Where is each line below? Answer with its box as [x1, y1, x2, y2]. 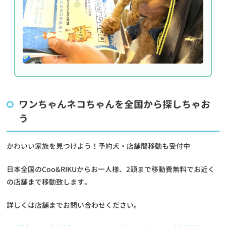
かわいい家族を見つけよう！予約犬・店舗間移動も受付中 [7, 141, 191, 151]
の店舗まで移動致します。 [7, 177, 92, 187]
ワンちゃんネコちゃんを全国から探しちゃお [19, 97, 211, 111]
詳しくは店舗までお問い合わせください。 [7, 200, 141, 210]
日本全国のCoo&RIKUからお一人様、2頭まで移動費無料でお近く [7, 164, 215, 174]
